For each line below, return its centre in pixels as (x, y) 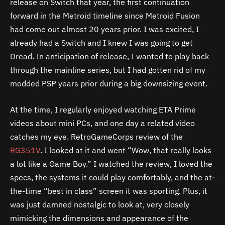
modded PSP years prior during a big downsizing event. (109, 84)
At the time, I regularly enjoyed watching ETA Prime (103, 109)
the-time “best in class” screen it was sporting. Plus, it (109, 191)
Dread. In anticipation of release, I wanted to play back (109, 57)
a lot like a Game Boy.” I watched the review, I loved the (111, 163)
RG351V (25, 150)
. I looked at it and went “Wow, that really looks (126, 150)
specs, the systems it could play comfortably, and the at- (113, 177)
